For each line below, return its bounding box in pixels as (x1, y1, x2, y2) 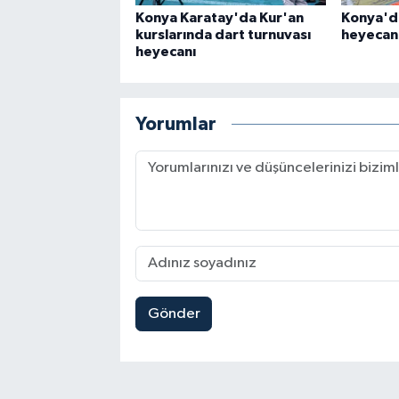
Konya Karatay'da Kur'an (134, 10, 304, 25)
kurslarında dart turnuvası (134, 27, 311, 42)
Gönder (147, 305, 200, 322)
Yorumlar (134, 115, 216, 134)
